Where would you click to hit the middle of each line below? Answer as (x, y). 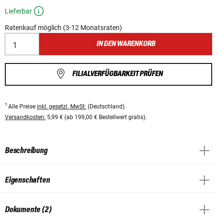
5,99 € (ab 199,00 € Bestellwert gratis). (96, 117)
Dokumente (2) (28, 209)
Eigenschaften (27, 180)
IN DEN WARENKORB (126, 44)
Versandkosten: (25, 117)
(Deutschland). (106, 106)
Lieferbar (18, 11)
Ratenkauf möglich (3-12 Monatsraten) (63, 28)
